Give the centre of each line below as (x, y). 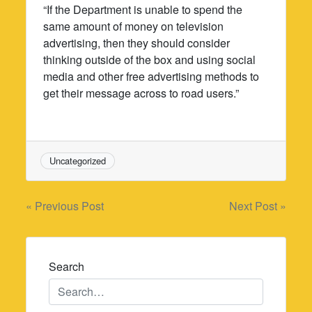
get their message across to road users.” (141, 93)
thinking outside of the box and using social (150, 59)
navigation (76, 237)
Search (67, 267)
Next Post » (257, 206)
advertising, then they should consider (137, 42)
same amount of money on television (134, 26)
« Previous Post (65, 206)
